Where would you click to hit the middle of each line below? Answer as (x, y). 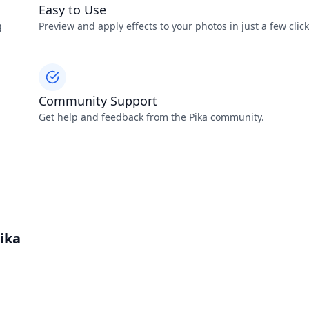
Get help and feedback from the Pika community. (151, 117)
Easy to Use (72, 10)
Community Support (98, 101)
